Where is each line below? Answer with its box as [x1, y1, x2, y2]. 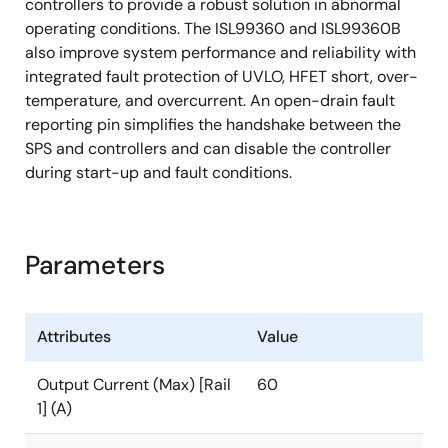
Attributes [37, 326, 111, 348]
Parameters [25, 248, 165, 283]
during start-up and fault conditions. [25, 162, 292, 184]
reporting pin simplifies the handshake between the [25, 114, 401, 136]
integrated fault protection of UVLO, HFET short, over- [25, 66, 418, 88]
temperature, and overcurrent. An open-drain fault [25, 90, 395, 112]
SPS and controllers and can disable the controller [25, 138, 391, 160]
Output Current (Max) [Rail [37, 374, 231, 396]
